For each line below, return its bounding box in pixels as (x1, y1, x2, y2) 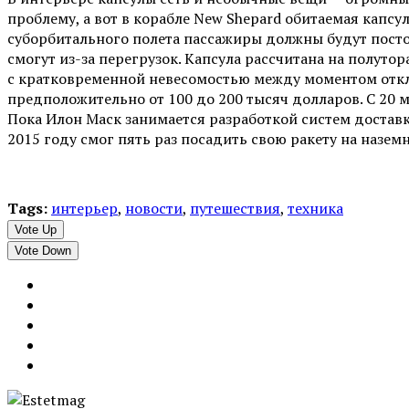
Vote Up (15, 222, 57, 236)
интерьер (51, 197, 118, 218)
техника (288, 197, 343, 218)
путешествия (190, 197, 280, 218)
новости (125, 197, 183, 218)
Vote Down (15, 243, 71, 257)
